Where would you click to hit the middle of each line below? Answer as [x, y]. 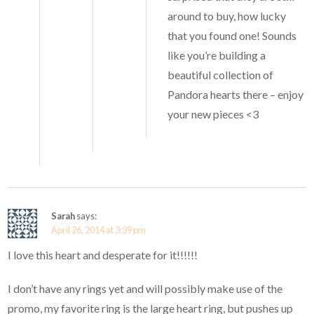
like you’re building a [217, 55]
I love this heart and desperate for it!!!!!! [103, 255]
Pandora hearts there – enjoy [236, 95]
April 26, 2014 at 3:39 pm [99, 230]
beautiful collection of [221, 75]
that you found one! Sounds [232, 36]
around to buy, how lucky [227, 16]
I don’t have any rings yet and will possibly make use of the [145, 289]
